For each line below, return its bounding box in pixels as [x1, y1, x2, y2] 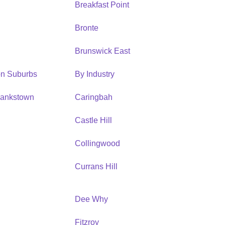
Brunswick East [74, 46, 130, 55]
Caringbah [74, 92, 113, 101]
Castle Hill [74, 116, 112, 125]
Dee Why [74, 194, 108, 203]
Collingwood [74, 139, 120, 148]
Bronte [74, 23, 98, 32]
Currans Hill [74, 162, 118, 171]
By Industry [74, 69, 115, 78]
